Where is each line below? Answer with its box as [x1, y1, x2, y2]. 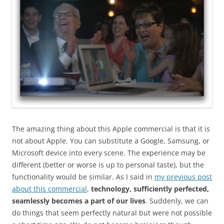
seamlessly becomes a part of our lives [12, 195, 145, 205]
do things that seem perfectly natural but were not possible [12, 207, 212, 217]
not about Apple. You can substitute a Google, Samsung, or [12, 135, 209, 145]
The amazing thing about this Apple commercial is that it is [12, 123, 210, 133]
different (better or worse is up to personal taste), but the [12, 159, 204, 169]
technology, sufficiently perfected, [91, 183, 209, 193]
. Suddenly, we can [145, 195, 208, 205]
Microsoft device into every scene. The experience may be [12, 147, 205, 157]
